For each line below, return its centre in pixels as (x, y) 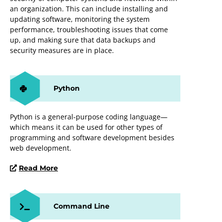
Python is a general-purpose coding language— (89, 116)
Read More (38, 168)
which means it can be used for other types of (86, 127)
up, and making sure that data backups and (83, 40)
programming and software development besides (92, 137)
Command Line (82, 206)
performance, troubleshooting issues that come (89, 29)
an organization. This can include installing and (89, 8)
